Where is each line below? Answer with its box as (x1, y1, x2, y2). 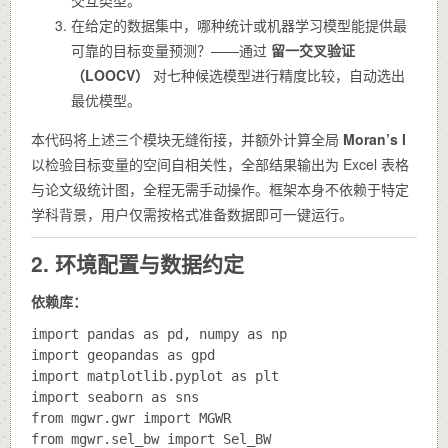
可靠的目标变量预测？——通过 (71, 39, 271, 60)
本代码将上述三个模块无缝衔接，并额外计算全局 (31, 128, 343, 149)
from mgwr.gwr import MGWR (31, 409, 231, 426)
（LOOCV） (71, 64, 149, 85)
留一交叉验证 (271, 39, 355, 60)
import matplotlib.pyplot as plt (31, 367, 279, 384)
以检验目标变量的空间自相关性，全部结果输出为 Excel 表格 (31, 153, 409, 174)
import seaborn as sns (31, 388, 199, 405)
